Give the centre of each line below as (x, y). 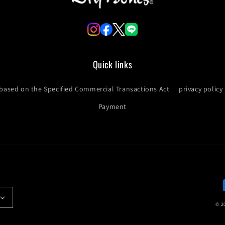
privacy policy (201, 89)
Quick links (113, 64)
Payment (113, 106)
